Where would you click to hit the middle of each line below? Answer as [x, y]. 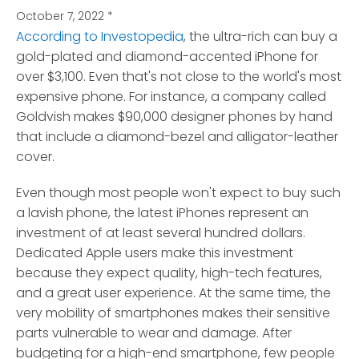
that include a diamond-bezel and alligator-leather [177, 137]
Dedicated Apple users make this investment [155, 253]
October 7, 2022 [60, 16]
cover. [35, 157]
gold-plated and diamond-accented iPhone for [167, 57]
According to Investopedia [100, 37]
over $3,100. [51, 77]
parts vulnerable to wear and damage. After [154, 333]
